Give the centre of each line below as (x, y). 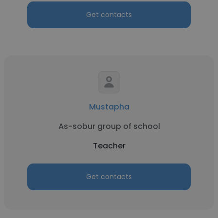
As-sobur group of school (109, 126)
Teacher (109, 146)
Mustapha (109, 107)
